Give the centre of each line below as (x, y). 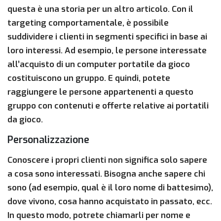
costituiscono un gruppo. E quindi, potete (89, 78)
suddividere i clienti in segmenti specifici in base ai (107, 37)
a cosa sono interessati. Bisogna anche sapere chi (106, 174)
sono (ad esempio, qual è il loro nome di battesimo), (110, 188)
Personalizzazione (48, 140)
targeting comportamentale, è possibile (88, 23)
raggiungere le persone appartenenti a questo (100, 92)
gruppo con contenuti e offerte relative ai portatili (108, 106)
